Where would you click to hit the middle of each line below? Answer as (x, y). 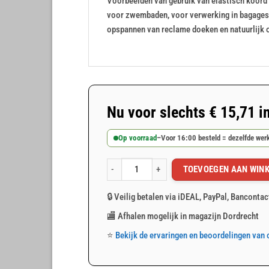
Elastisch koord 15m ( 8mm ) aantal (166, 174)
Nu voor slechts (158, 113)
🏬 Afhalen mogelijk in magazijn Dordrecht (183, 216)
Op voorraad (138, 138)
